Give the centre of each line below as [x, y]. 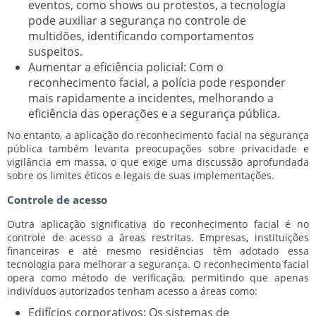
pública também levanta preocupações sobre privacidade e [158, 148]
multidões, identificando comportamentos [141, 36]
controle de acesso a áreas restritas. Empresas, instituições [158, 237]
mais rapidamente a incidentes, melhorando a [151, 98]
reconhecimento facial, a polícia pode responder [157, 82]
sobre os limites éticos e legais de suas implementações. [141, 175]
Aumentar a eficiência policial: [107, 67]
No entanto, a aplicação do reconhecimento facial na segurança [158, 135]
